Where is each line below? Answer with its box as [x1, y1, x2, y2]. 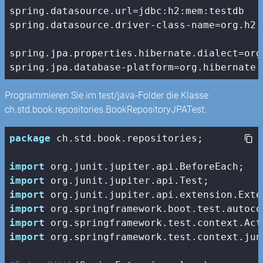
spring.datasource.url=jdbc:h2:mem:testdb [9, 5, 245, 17]
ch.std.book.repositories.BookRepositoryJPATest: [5, 104, 207, 116]
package [9, 132, 51, 144]
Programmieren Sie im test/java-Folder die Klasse [5, 90, 209, 102]
